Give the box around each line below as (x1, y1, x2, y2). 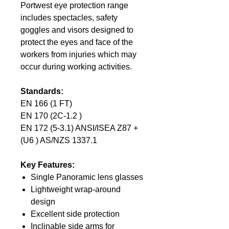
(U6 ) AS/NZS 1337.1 (20, 136, 97, 145)
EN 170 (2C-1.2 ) (20, 111, 82, 121)
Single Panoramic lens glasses (31, 173, 143, 182)
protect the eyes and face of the (20, 38, 133, 47)
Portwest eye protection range (20, 1, 128, 10)
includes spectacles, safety (20, 13, 118, 22)
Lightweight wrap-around (31, 185, 121, 194)
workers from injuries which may (20, 50, 136, 59)
